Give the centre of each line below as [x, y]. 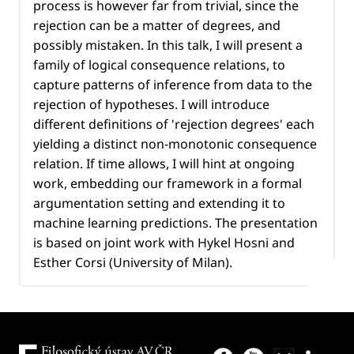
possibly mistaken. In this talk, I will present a [168, 45]
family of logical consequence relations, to [159, 64]
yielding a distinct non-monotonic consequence [175, 143]
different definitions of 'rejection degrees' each [174, 124]
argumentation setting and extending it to [159, 203]
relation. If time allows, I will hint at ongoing [164, 163]
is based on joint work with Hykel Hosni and [164, 242]
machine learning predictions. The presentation [175, 222]
